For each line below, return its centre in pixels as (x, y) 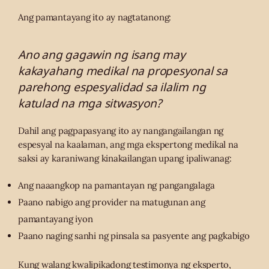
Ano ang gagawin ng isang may (102, 54)
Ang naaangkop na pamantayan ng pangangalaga (116, 185)
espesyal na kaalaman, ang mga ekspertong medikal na (128, 144)
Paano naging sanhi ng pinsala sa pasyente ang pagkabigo (134, 235)
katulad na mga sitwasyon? (90, 103)
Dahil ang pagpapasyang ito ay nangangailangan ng (121, 130)
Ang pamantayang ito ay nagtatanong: (95, 17)
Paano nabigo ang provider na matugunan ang (112, 202)
